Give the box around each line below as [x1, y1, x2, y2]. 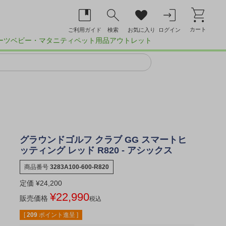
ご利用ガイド [68, 26, 101, 33]
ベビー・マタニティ [11, 36, 74, 44]
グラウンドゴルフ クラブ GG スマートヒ [20, 135, 187, 145]
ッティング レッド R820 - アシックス [20, 145, 173, 156]
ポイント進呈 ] [39, 211, 79, 219]
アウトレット [109, 36, 152, 44]
